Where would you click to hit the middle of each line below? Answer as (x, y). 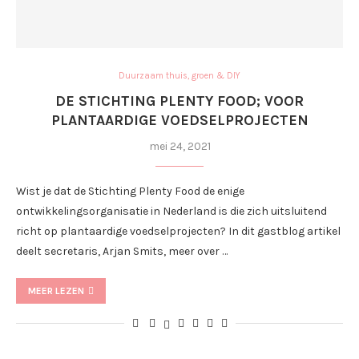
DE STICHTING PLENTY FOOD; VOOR (179, 101)
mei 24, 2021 (179, 146)
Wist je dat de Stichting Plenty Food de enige (130, 191)
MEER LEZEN (56, 291)
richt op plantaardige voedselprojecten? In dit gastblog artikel (178, 231)
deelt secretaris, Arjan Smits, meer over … (122, 251)
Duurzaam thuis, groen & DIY (179, 76)
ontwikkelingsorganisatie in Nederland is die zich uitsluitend (171, 211)
